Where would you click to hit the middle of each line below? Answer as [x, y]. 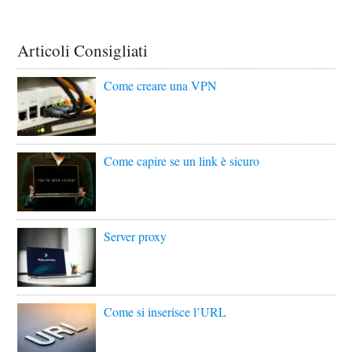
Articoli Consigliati [83, 51]
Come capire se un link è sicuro [182, 161]
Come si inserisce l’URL [165, 312]
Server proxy [136, 236]
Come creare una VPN [161, 86]
